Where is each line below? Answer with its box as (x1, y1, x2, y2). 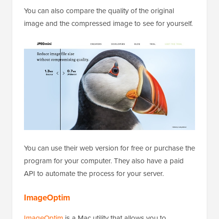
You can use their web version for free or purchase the (24, 143, 195, 154)
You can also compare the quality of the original (24, 5, 174, 17)
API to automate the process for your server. (24, 168, 164, 179)
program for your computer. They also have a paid (24, 155, 184, 167)
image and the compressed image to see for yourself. (24, 18, 193, 29)
